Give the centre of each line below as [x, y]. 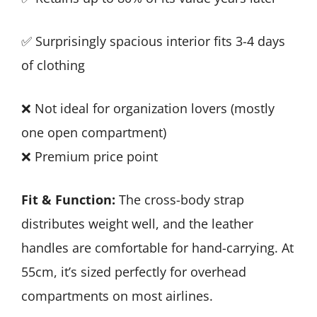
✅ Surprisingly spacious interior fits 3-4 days [153, 41]
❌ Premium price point [90, 156]
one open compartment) [94, 132]
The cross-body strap [180, 199]
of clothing [53, 65]
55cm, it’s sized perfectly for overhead [134, 271]
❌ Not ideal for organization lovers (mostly [148, 108]
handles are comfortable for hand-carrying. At [157, 247]
